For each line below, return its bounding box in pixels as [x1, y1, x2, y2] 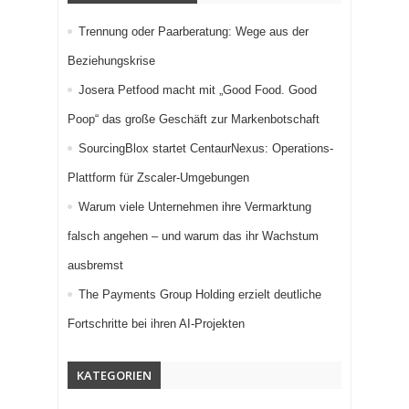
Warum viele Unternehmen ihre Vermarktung [79, 200, 311, 215]
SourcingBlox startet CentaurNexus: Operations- [79, 142, 333, 156]
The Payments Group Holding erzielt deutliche [79, 288, 321, 302]
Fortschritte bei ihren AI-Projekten [68, 317, 245, 331]
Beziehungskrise [68, 54, 155, 68]
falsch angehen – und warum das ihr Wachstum [68, 229, 319, 244]
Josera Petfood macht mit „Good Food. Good [79, 83, 317, 98]
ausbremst [68, 258, 123, 273]
